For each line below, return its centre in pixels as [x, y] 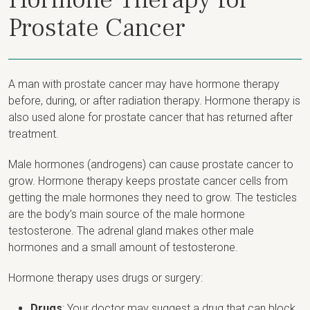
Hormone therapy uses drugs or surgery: [106, 277]
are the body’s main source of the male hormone [127, 214]
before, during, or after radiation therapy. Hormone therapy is [154, 100]
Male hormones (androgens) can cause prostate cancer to [151, 164]
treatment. [34, 134]
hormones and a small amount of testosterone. [123, 247]
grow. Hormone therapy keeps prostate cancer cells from [148, 181]
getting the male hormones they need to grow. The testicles [153, 197]
